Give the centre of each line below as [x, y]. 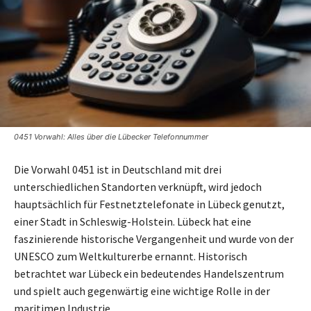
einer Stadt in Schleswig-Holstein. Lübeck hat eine [133, 221]
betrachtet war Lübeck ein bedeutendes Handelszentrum [149, 273]
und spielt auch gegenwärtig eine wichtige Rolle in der [142, 291]
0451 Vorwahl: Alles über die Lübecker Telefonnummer [111, 136]
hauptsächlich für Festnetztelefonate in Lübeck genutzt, [149, 204]
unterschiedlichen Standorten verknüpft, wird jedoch [138, 186]
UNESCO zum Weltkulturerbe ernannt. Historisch [131, 256]
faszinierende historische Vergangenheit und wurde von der [154, 238]
